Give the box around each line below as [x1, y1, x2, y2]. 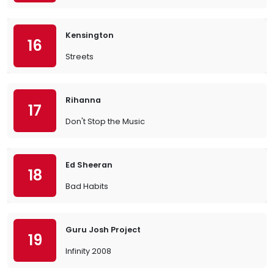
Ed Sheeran [65, 160, 113, 170]
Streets [65, 51, 94, 62]
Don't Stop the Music [65, 116, 145, 127]
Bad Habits [65, 181, 108, 191]
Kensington [65, 30, 114, 40]
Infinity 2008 [65, 246, 111, 256]
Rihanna [65, 95, 101, 105]
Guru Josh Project [65, 224, 141, 235]
